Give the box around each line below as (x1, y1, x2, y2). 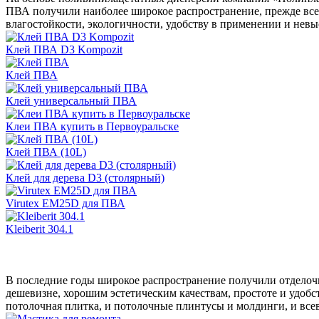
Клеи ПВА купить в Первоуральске (6, 120, 179, 132)
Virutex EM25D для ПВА (6, 197, 125, 209)
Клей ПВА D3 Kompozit (6, 43, 122, 56)
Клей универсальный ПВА (6, 94, 137, 107)
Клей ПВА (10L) (6, 145, 86, 158)
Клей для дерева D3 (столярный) (6, 171, 164, 184)
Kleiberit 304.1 (6, 222, 73, 235)
